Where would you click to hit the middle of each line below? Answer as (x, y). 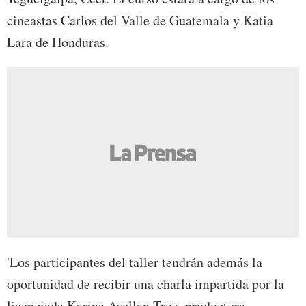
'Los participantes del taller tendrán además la (135, 262)
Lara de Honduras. (58, 42)
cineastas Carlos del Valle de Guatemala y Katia (140, 20)
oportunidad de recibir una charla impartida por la (145, 284)
